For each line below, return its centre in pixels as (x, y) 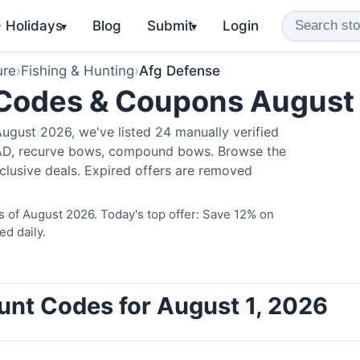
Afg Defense (180, 71)
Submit (170, 25)
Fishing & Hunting (78, 71)
